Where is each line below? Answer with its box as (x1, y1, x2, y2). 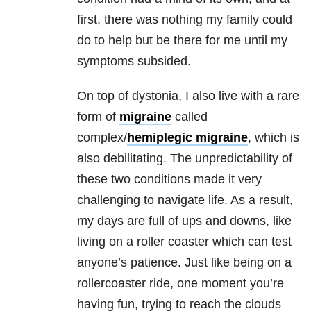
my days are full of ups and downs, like (77, 214, 292, 228)
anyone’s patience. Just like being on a (77, 255, 292, 270)
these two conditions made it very (77, 172, 262, 187)
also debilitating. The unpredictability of (77, 151, 292, 166)
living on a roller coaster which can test (77, 235, 292, 249)
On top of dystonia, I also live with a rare (77, 89, 299, 103)
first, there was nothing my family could (77, 12, 292, 27)
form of (77, 110, 119, 124)
